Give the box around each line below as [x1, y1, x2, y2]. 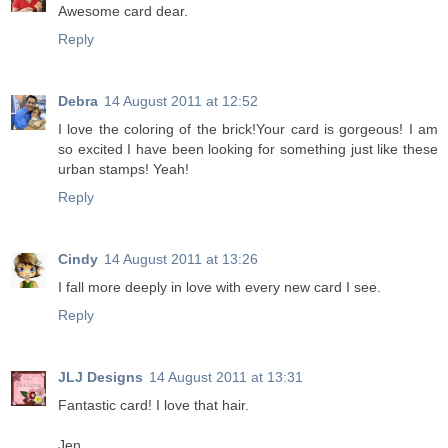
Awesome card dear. [58, 3, 188, 20]
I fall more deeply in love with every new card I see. [58, 279, 381, 296]
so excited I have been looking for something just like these [58, 141, 438, 158]
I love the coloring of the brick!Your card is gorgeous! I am [58, 121, 438, 138]
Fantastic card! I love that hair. [58, 397, 249, 414]
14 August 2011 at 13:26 [104, 251, 258, 268]
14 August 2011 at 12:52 [104, 93, 258, 110]
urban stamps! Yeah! [58, 161, 189, 178]
